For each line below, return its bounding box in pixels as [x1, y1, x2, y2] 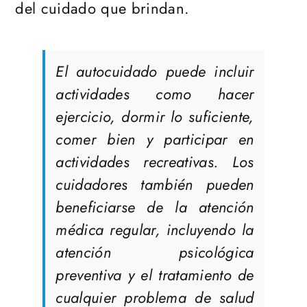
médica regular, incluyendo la [56, 219, 254, 241]
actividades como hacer [56, 83, 254, 106]
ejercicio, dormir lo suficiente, [56, 106, 254, 128]
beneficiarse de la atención [56, 196, 254, 219]
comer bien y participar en [56, 128, 254, 151]
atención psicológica [56, 241, 254, 264]
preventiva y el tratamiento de [56, 264, 254, 286]
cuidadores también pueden [56, 173, 254, 196]
